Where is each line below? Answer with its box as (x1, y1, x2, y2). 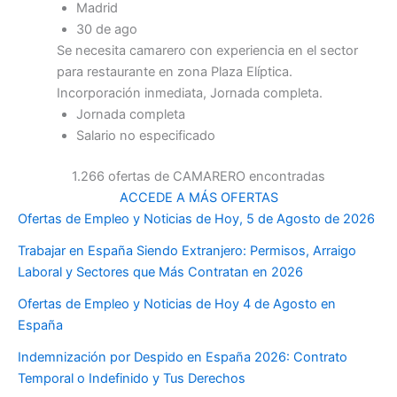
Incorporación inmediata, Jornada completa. (56, 85, 323, 102)
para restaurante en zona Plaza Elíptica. (56, 64, 292, 81)
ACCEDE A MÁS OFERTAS (119, 190, 278, 206)
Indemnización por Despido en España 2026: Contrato (18, 349, 347, 366)
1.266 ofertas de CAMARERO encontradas (72, 168, 325, 185)
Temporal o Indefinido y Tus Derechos (18, 370, 245, 387)
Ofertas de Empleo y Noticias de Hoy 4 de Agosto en (18, 296, 336, 313)
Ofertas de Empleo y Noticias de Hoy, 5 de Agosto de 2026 (18, 211, 375, 228)
